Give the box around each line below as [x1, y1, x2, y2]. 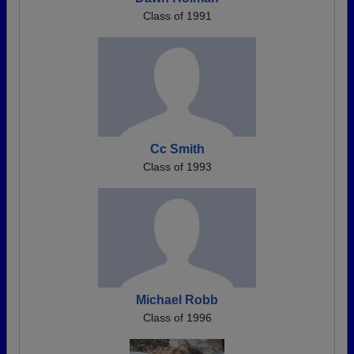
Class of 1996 [142, 311, 212, 324]
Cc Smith [149, 142, 205, 156]
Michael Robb [136, 293, 218, 307]
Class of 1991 [142, 9, 212, 22]
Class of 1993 [142, 160, 212, 173]
